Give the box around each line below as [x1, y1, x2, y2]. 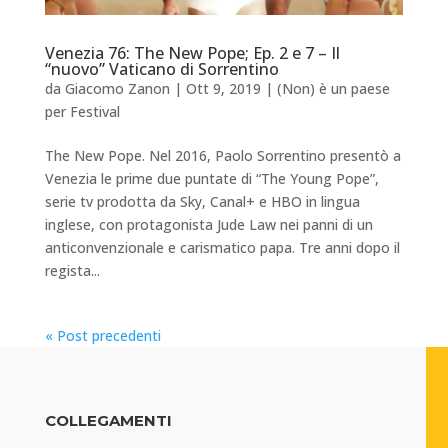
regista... [44, 260, 100, 280]
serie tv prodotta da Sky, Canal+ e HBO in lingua [44, 191, 360, 211]
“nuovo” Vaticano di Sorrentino [44, 57, 279, 80]
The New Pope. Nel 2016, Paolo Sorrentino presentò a [44, 145, 401, 165]
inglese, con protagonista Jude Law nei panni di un [44, 214, 373, 234]
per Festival [44, 101, 120, 121]
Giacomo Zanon [64, 78, 170, 98]
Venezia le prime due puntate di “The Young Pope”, [44, 168, 379, 188]
